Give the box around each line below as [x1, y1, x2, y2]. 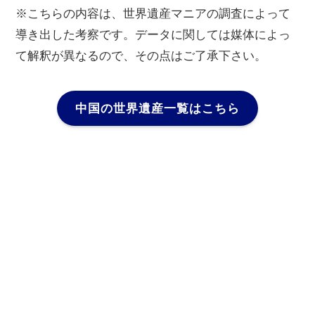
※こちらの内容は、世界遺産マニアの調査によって [15, 6, 291, 20]
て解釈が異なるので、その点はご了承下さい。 [15, 49, 267, 63]
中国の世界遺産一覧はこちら [75, 101, 240, 115]
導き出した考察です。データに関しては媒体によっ [15, 27, 291, 41]
